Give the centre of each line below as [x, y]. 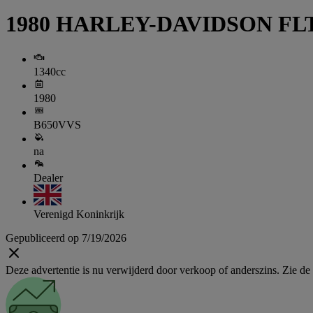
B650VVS [57, 125]
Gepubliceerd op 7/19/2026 [66, 238]
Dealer [48, 178]
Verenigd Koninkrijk [79, 214]
